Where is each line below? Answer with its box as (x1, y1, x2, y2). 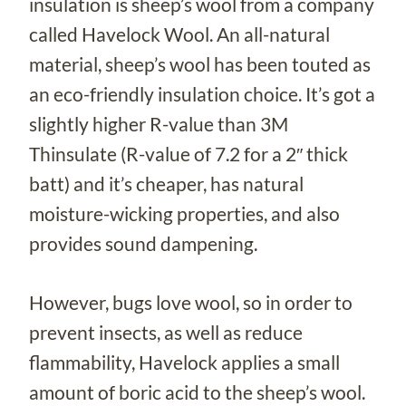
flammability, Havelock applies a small (29, 350, 340, 373)
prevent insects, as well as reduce (29, 320, 303, 343)
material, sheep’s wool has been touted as (29, 52, 371, 75)
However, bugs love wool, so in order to (29, 290, 353, 314)
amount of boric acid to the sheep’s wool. (29, 380, 365, 403)
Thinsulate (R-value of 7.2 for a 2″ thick (29, 141, 348, 165)
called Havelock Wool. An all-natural (29, 22, 330, 45)
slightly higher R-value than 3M (29, 111, 288, 135)
